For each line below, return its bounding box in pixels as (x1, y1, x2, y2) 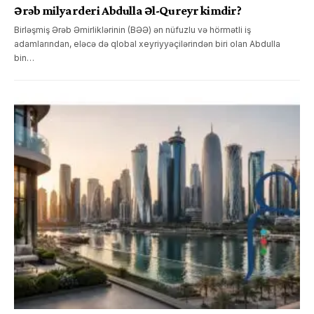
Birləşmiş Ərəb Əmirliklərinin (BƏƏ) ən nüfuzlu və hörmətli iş (14, 24, 251, 35)
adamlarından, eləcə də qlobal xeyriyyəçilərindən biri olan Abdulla (14, 38, 280, 49)
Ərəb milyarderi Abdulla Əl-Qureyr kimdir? (14, 3, 242, 18)
